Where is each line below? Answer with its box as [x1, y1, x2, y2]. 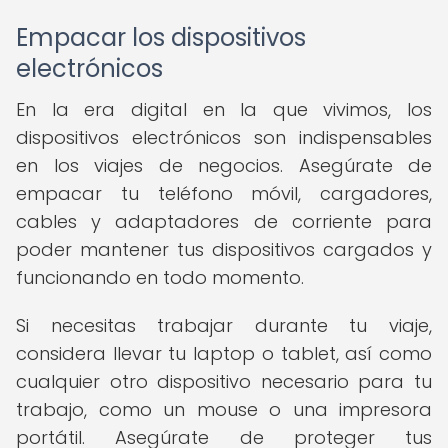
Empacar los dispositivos [16, 21, 306, 54]
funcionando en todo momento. [16, 265, 304, 290]
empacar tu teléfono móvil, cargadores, [16, 181, 432, 206]
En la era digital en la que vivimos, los [16, 97, 432, 122]
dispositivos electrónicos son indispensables [16, 125, 432, 150]
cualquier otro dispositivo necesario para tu [16, 369, 432, 394]
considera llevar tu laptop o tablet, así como [16, 341, 432, 366]
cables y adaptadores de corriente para [16, 209, 432, 234]
